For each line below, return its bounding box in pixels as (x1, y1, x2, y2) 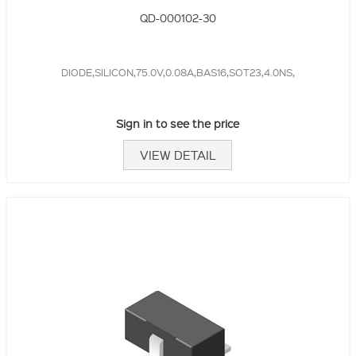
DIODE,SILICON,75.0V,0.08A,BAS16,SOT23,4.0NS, (60, 65, 295, 79)
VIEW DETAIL (140, 147, 216, 164)
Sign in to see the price (116, 116, 240, 131)
